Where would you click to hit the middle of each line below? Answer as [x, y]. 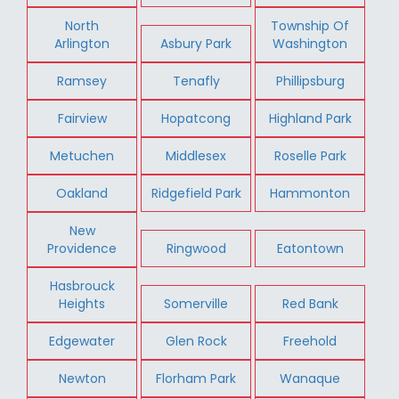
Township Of [310, 25]
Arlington [82, 43]
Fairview [82, 118]
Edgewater [82, 341]
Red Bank [310, 303]
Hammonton [310, 193]
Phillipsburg [310, 81]
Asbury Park [196, 43]
